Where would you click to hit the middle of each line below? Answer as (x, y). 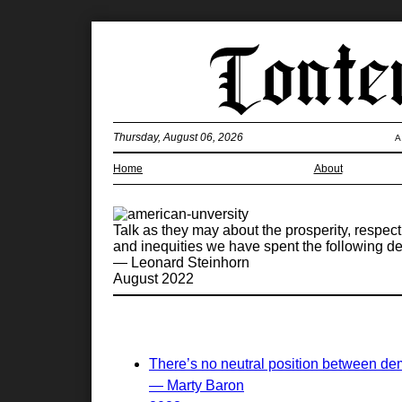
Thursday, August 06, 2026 (178, 137)
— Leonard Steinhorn (181, 262)
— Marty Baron (197, 385)
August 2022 (153, 279)
